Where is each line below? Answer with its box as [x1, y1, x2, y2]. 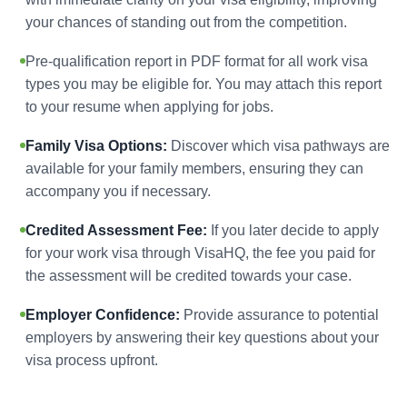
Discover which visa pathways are [167, 138, 390, 154]
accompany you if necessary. [25, 184, 211, 199]
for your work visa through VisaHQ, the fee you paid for [25, 245, 375, 261]
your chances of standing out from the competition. [25, 15, 347, 30]
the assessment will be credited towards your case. [25, 268, 352, 283]
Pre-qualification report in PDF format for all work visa [25, 54, 368, 69]
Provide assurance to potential [180, 307, 379, 323]
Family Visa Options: [25, 138, 167, 154]
